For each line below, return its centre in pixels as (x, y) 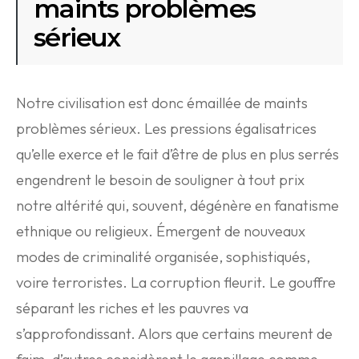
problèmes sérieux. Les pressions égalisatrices (166, 129)
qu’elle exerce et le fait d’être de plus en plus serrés (177, 154)
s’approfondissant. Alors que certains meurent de (174, 334)
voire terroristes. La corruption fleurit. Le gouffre (176, 282)
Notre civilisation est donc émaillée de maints (162, 103)
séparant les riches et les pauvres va (132, 308)
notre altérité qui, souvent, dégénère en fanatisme (177, 206)
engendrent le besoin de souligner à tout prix (160, 180)
